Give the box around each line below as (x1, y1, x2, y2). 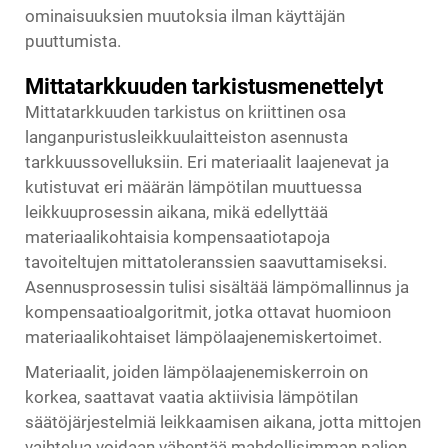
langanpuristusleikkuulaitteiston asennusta (25, 127, 348, 147)
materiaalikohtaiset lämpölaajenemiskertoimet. (25, 327, 382, 347)
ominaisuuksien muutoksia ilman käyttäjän (25, 6, 345, 26)
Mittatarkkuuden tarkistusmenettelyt (25, 74, 383, 99)
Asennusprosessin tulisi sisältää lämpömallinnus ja (25, 277, 409, 297)
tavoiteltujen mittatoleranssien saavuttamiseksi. (25, 252, 387, 272)
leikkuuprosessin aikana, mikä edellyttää (25, 202, 328, 222)
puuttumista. (25, 31, 121, 51)
